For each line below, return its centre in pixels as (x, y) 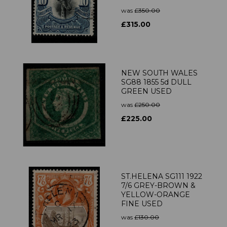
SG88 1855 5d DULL (156, 82)
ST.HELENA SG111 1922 (162, 177)
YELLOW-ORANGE (156, 195)
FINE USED (142, 204)
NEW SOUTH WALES (159, 73)
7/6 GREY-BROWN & (158, 186)
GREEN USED (146, 91)
